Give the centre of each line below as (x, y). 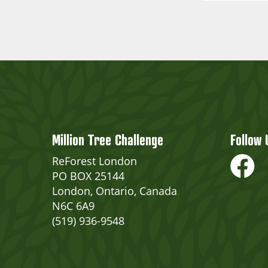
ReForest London (95, 161)
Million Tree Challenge (108, 140)
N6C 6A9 (73, 206)
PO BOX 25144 (88, 176)
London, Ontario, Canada (115, 191)
